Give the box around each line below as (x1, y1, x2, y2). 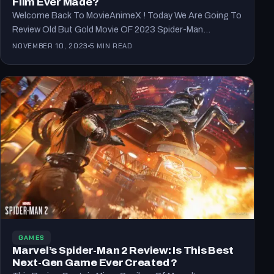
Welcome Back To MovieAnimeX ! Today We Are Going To (12, 10, 242, 20)
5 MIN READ (89, 42, 133, 51)
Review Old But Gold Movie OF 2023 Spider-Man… (12, 24, 211, 34)
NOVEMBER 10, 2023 (12, 42, 88, 51)
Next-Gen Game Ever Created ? (12, 257, 177, 269)
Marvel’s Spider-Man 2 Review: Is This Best (12, 245, 234, 257)
